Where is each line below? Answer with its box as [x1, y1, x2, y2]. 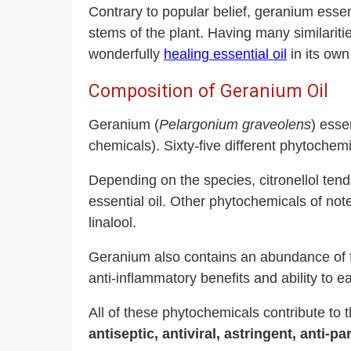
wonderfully [89, 46, 164, 62]
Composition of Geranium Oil [89, 81, 328, 102]
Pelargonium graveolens [159, 117, 311, 132]
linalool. [89, 215, 136, 230]
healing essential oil [164, 46, 287, 62]
